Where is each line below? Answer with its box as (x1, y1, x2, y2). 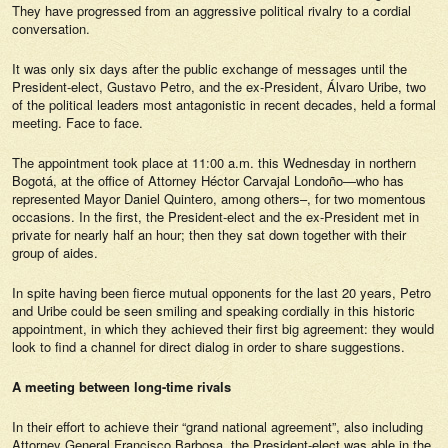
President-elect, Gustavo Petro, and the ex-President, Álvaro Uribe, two (12, 77, 426, 96)
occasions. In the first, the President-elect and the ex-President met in (12, 207, 419, 226)
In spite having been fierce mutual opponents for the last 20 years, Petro (12, 283, 431, 302)
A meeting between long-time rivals (12, 377, 231, 396)
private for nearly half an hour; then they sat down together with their (12, 225, 406, 244)
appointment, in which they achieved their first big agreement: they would (12, 319, 434, 338)
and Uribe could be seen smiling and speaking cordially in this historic (12, 301, 415, 320)
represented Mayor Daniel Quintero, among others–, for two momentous (12, 189, 426, 208)
